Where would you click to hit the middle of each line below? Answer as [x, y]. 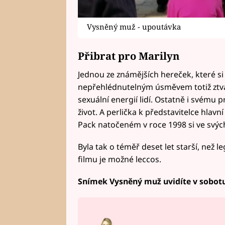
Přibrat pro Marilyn [129, 56]
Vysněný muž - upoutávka [134, 27]
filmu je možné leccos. [119, 159]
